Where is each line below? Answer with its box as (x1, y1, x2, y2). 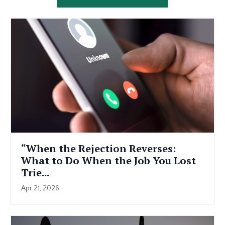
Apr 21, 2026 (21, 184, 59, 192)
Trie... (21, 166, 49, 179)
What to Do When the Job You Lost (21, 154, 196, 167)
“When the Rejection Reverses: (21, 142, 176, 155)
